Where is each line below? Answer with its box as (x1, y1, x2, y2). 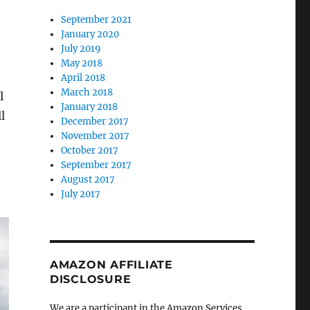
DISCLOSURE (49, 272, 131, 286)
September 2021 (61, 13, 132, 26)
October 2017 (61, 144, 119, 156)
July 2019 (61, 42, 102, 55)
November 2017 (61, 129, 130, 142)
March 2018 (61, 86, 113, 98)
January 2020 (61, 28, 120, 40)
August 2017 (61, 173, 116, 185)
